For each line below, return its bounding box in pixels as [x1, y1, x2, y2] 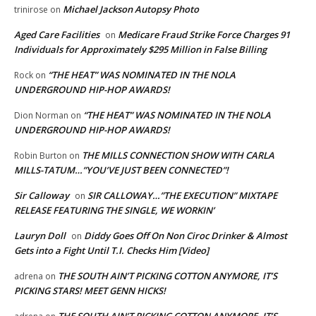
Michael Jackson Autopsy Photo [63, 2, 199, 16]
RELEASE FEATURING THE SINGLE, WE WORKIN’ [14, 203, 214, 217]
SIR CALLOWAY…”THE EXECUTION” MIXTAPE [87, 188, 277, 202]
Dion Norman [14, 109, 68, 121]
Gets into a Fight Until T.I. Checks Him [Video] [14, 243, 209, 257]
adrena [14, 269, 43, 282]
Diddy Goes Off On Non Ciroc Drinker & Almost [84, 229, 287, 242]
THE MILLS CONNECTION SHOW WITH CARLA [82, 148, 274, 162]
